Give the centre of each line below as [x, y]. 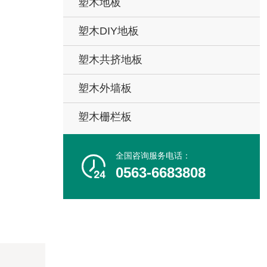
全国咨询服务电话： [153, 156]
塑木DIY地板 [108, 31]
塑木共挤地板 [110, 60]
